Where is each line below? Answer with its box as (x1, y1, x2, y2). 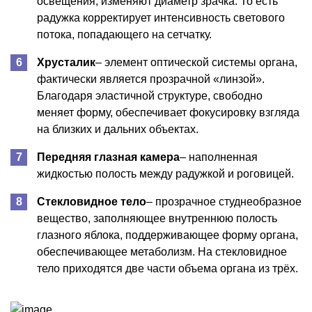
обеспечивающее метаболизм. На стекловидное (37, 245, 287, 258)
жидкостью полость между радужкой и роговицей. (37, 167, 294, 180)
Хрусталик (37, 56, 95, 68)
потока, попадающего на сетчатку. (37, 28, 212, 40)
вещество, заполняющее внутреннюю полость (37, 212, 277, 224)
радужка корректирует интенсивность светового (37, 11, 285, 24)
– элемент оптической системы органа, (95, 56, 297, 68)
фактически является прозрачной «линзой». (37, 72, 265, 85)
